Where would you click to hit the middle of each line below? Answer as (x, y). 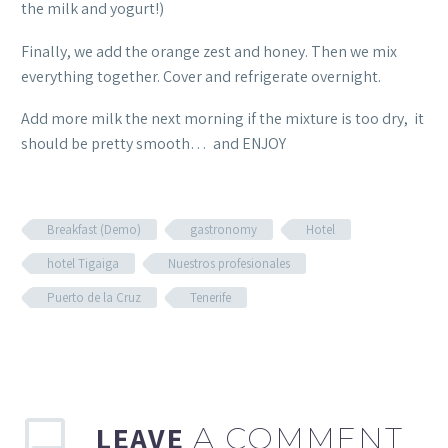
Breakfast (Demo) (94, 230)
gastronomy (223, 230)
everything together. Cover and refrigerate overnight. (201, 76)
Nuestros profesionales (229, 264)
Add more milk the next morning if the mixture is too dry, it (222, 119)
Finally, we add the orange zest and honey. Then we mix (209, 51)
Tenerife (210, 298)
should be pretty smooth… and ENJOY (153, 144)
